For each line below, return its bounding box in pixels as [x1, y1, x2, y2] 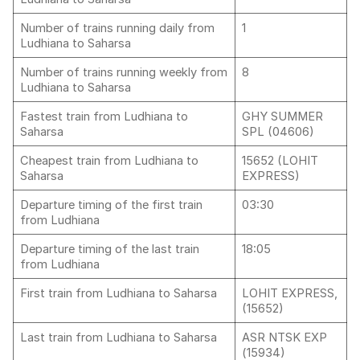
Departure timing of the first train [20, 198, 202, 212]
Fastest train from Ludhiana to [20, 109, 188, 124]
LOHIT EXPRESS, [242, 286, 337, 301]
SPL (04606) [242, 125, 314, 139]
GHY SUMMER [242, 109, 323, 124]
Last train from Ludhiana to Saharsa [20, 330, 220, 345]
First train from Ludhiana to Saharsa [20, 286, 217, 301]
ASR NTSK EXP [242, 330, 327, 345]
